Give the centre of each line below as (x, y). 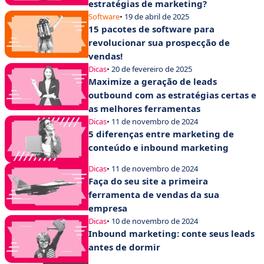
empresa (108, 208)
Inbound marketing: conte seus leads (171, 234)
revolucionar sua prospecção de (159, 42)
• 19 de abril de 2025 (154, 16)
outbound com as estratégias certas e (172, 95)
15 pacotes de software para (151, 29)
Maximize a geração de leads (153, 81)
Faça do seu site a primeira (148, 181)
